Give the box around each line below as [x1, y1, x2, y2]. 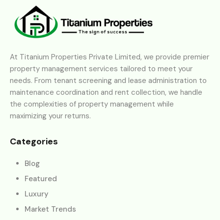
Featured [25, 174, 57, 184]
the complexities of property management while [10, 99, 174, 110]
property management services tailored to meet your [10, 64, 192, 74]
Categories [10, 136, 58, 148]
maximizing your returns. [10, 111, 91, 121]
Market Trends [25, 204, 76, 215]
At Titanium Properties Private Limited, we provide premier [10, 52, 209, 62]
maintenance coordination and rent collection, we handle [10, 87, 202, 98]
